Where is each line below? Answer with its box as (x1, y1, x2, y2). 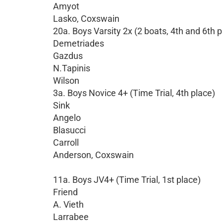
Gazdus (53, 51, 83, 61)
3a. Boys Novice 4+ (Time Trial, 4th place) (53, 88, 215, 98)
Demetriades (53, 38, 104, 49)
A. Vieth (53, 199, 84, 210)
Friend (53, 187, 78, 197)
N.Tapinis (53, 63, 90, 73)
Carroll (53, 137, 79, 148)
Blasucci (53, 125, 86, 135)
